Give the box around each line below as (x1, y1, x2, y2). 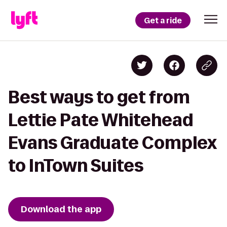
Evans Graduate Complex (8, 133, 216, 152)
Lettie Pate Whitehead (8, 110, 193, 129)
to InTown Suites (8, 156, 143, 175)
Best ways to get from (8, 88, 190, 106)
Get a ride (144, 15, 182, 26)
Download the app (21, 203, 101, 215)
